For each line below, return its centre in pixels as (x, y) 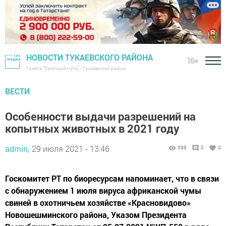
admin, (17, 149)
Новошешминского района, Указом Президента (96, 215)
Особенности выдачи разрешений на (100, 117)
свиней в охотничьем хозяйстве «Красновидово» (98, 203)
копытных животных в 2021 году (92, 129)
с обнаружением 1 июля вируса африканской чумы (103, 191)
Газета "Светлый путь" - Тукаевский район (76, 69)
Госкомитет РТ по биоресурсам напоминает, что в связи (112, 179)
